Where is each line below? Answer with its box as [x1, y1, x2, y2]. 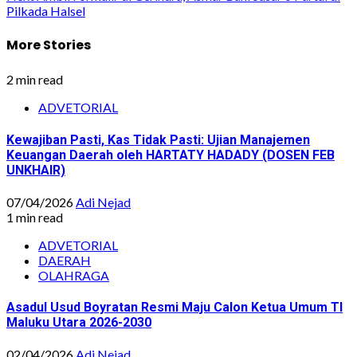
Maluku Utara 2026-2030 [6, 315, 151, 331]
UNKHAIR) [6, 162, 65, 178]
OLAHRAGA [38, 267, 109, 283]
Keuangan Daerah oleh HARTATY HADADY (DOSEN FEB [6, 147, 335, 163]
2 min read [6, 72, 63, 88]
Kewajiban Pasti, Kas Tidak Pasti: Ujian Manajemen [6, 131, 310, 147]
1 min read [6, 209, 63, 225]
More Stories [6, 36, 91, 55]
